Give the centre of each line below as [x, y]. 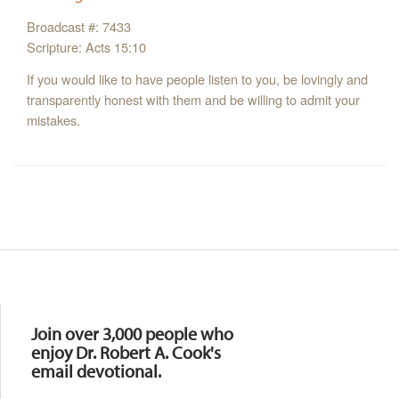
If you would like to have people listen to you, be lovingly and [197, 79]
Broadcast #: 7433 [79, 27]
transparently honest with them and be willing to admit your [193, 100]
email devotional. [96, 370]
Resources [57, 296]
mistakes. [53, 120]
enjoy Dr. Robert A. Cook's [126, 352]
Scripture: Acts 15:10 [86, 47]
